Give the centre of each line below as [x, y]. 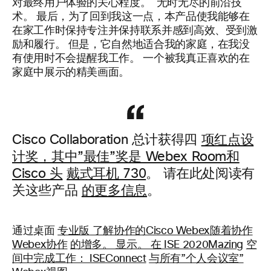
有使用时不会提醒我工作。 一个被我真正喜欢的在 [131, 59]
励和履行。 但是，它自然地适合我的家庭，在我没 [131, 45]
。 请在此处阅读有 [201, 174]
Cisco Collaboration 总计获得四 [107, 140]
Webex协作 [40, 245]
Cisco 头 [38, 174]
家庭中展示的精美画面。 [71, 73]
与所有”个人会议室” [196, 259]
